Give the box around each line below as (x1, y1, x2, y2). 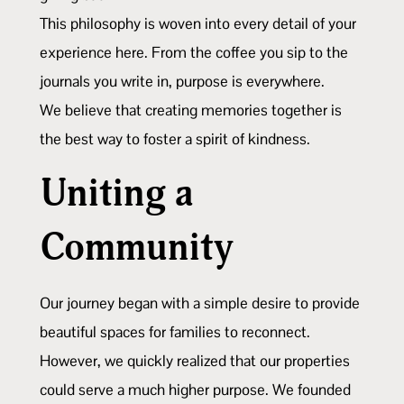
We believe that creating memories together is (40, 99, 342, 120)
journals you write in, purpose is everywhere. (40, 70, 325, 91)
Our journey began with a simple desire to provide (40, 292, 360, 313)
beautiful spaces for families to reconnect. (40, 321, 310, 342)
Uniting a (40, 169, 194, 217)
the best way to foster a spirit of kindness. (40, 128, 310, 149)
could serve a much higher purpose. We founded (40, 379, 351, 399)
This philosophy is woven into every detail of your (40, 13, 356, 33)
